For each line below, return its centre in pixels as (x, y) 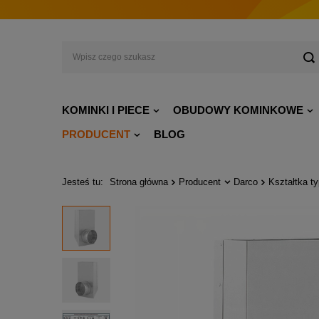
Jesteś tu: (84, 182)
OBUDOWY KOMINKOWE (238, 110)
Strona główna (139, 182)
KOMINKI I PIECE (106, 110)
